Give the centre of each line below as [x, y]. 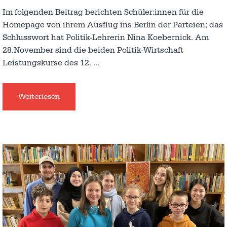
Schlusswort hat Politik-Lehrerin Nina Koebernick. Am [106, 38]
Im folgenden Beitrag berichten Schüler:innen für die [103, 12]
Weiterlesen [39, 97]
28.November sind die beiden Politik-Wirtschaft [93, 50]
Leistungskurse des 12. [48, 63]
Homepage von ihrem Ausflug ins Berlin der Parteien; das [113, 25]
